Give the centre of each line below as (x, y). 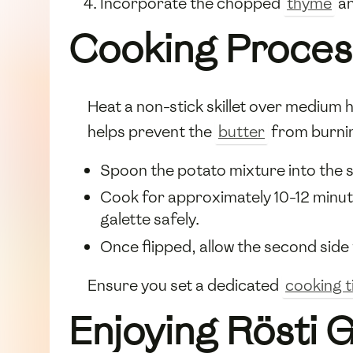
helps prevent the (151, 131)
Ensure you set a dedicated (185, 286)
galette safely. (150, 219)
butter (242, 131)
